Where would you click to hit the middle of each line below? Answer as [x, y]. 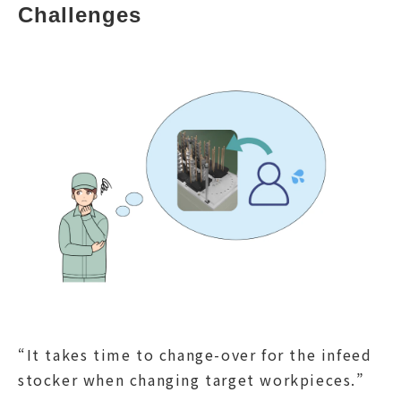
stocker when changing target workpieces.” [192, 380]
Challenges [80, 15]
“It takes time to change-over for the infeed [195, 355]
